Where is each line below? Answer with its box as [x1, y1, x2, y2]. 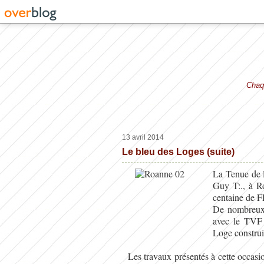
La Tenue [213, 167, 249, 180]
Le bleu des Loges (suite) [122, 147, 235, 157]
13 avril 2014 [122, 133, 164, 141]
